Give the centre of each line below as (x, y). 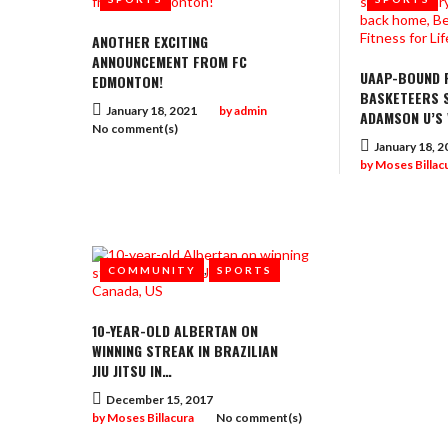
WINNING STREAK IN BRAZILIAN (185, 350)
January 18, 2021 (151, 110)
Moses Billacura (150, 417)
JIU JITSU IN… (132, 370)
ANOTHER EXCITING (150, 41)
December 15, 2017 (159, 399)
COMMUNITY (151, 269)
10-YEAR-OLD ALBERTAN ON (175, 330)
